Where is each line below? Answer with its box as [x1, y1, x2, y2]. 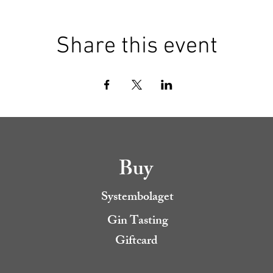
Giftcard [115, 230, 158, 252]
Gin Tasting [107, 210, 168, 232]
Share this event [55, 32, 218, 60]
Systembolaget [101, 186, 174, 208]
